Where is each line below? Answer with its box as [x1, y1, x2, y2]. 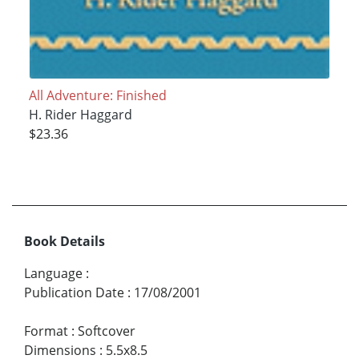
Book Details [24, 232, 105, 251]
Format [24, 322, 68, 341]
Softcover [78, 322, 135, 341]
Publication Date [24, 284, 124, 302]
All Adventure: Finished [28, 87, 167, 105]
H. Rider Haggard [28, 106, 132, 124]
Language [24, 264, 83, 283]
